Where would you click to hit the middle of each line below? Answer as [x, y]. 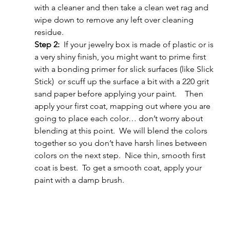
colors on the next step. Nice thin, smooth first [121, 155]
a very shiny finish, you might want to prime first [121, 56]
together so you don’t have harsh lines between [121, 143]
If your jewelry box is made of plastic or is [139, 44]
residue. [49, 32]
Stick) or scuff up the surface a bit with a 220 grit [122, 81]
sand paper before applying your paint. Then [120, 93]
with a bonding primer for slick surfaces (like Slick [125, 69]
